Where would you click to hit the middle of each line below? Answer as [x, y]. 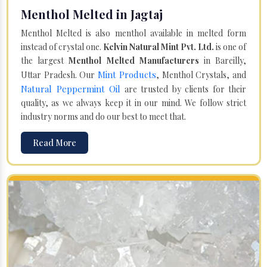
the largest [45, 60]
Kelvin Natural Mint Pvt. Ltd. [159, 46]
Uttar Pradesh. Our [59, 74]
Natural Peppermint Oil [71, 89]
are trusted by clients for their [183, 89]
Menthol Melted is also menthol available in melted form [133, 33]
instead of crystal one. [62, 46]
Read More [55, 142]
